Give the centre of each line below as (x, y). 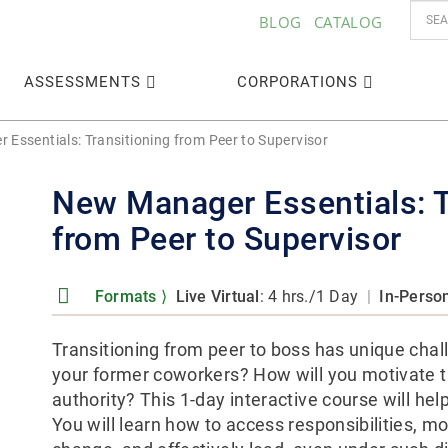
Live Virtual (217, 296)
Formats (125, 296)
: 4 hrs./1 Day (313, 296)
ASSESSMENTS (83, 81)
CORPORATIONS (298, 81)
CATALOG (348, 22)
